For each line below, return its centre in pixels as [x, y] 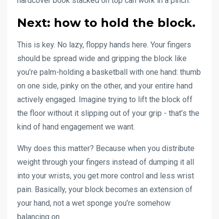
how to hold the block [123, 22]
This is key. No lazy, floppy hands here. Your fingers [104, 44]
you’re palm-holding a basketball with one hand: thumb [109, 72]
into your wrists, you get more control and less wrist [106, 175]
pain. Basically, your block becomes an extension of [105, 189]
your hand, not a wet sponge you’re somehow [94, 203]
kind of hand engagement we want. [76, 127]
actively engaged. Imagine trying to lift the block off [105, 99]
